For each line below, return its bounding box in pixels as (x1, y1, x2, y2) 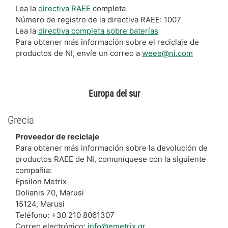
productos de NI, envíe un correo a (15, 48, 142, 58)
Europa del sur (88, 88, 140, 99)
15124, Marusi (15, 199, 65, 209)
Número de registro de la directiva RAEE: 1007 (15, 14, 181, 24)
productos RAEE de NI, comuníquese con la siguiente (15, 154, 206, 164)
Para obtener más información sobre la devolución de (15, 143, 208, 153)
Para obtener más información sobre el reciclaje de (15, 37, 199, 47)
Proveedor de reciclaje (15, 132, 99, 141)
